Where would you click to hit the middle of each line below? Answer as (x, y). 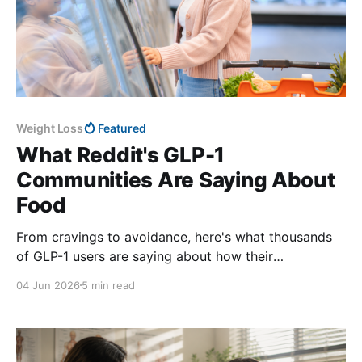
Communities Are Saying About (176, 179)
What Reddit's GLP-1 (121, 154)
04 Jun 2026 (48, 285)
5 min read (108, 285)
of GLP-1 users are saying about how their (145, 256)
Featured (122, 128)
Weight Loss (50, 128)
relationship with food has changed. (126, 275)
